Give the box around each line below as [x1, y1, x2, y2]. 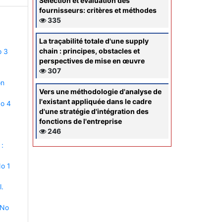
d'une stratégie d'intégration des [39, 107, 149, 115]
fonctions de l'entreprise [39, 116, 122, 125]
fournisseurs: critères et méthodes [39, 5, 157, 14]
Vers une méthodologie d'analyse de [39, 87, 162, 96]
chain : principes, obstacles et [39, 46, 140, 55]
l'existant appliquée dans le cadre [39, 97, 152, 106]
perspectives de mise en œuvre [39, 56, 145, 65]
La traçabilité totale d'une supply [39, 36, 149, 45]
